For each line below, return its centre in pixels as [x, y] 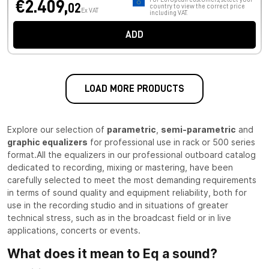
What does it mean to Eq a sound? [112, 254]
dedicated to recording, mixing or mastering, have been [120, 168]
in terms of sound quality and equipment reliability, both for [127, 193]
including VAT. [168, 13]
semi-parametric [198, 130]
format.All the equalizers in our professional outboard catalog [131, 155]
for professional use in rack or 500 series [171, 142]
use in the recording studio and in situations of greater [118, 205]
